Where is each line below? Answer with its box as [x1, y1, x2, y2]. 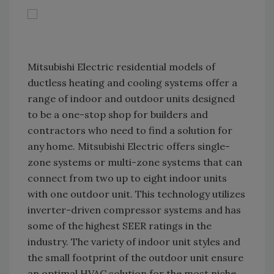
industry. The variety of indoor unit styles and [28, 235, 240, 248]
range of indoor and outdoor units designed [28, 92, 235, 105]
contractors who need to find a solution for [28, 124, 232, 136]
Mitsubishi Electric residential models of [28, 61, 215, 73]
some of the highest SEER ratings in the [28, 220, 212, 232]
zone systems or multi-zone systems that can [28, 156, 242, 168]
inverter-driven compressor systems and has [28, 204, 241, 216]
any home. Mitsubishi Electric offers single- [28, 140, 230, 152]
